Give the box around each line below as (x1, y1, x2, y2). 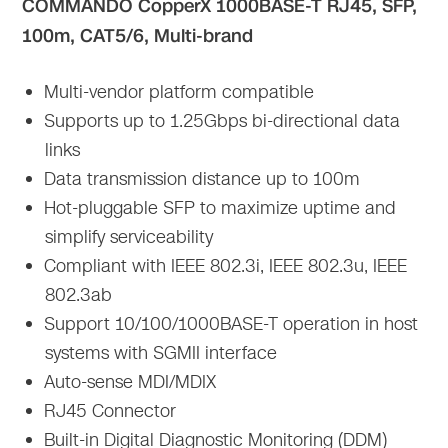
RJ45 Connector (39, 397, 177, 424)
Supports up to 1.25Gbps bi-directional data (39, 107, 401, 134)
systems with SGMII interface (45, 339, 278, 366)
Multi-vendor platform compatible (39, 78, 315, 105)
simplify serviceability (45, 223, 214, 250)
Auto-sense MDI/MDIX (39, 368, 217, 395)
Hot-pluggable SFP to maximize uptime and (39, 194, 397, 221)
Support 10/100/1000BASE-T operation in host (39, 310, 419, 337)
